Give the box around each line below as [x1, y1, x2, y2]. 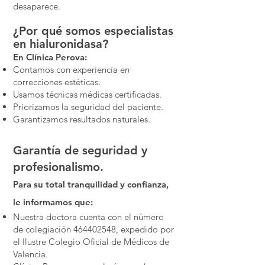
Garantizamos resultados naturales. [13, 114, 150, 125]
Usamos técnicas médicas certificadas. [13, 89, 161, 100]
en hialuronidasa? [13, 37, 108, 51]
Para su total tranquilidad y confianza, [13, 179, 169, 190]
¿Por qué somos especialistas [13, 24, 173, 38]
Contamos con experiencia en [13, 64, 130, 75]
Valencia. [13, 248, 48, 260]
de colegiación [13, 224, 73, 235]
